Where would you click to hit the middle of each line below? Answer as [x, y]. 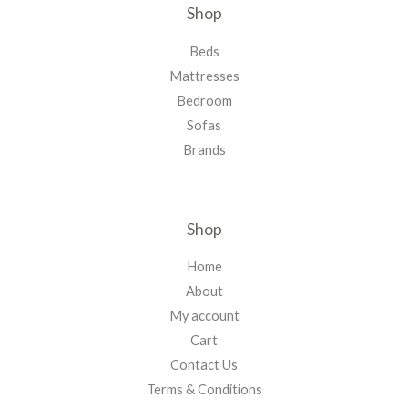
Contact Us [204, 365]
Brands [204, 149]
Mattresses [204, 76]
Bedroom [204, 100]
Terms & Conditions [204, 390]
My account [204, 316]
